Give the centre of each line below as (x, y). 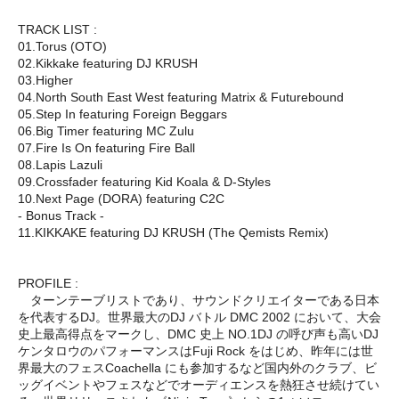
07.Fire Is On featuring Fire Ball (106, 147)
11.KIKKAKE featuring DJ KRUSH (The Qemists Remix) (173, 232)
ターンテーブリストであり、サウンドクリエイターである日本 (199, 300)
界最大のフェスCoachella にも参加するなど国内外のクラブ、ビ (197, 367)
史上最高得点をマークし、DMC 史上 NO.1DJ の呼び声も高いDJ (198, 334)
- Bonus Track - (61, 215)
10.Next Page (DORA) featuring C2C (121, 198)
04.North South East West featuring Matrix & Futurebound (181, 97)
